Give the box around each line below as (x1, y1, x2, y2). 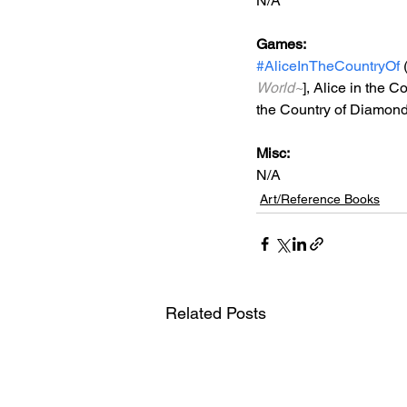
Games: (256, 35, 309, 53)
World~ (256, 79, 303, 96)
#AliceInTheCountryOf (256, 57, 400, 74)
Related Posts (165, 303, 266, 323)
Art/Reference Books (260, 192, 380, 206)
